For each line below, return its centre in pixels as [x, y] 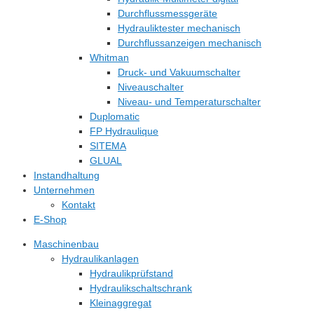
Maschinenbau [66, 244]
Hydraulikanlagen [100, 259]
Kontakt [78, 205]
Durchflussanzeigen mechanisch [190, 43]
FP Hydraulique [124, 131]
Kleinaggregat [121, 303]
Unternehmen [64, 190]
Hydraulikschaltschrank [141, 288]
